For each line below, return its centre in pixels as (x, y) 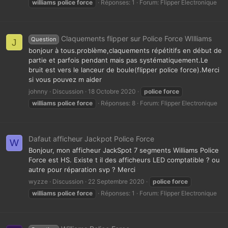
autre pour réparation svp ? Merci (82, 170)
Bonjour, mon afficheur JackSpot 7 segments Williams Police (124, 150)
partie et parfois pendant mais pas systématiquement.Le (118, 60)
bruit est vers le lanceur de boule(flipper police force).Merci (124, 70)
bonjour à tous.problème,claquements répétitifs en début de (125, 51)
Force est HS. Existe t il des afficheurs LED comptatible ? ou (124, 160)
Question (44, 39)
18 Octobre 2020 (112, 91)
